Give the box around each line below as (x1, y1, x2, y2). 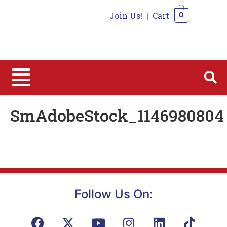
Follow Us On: (74, 186, 153, 202)
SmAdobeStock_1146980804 (10, 104, 223, 126)
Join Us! (109, 10, 142, 21)
